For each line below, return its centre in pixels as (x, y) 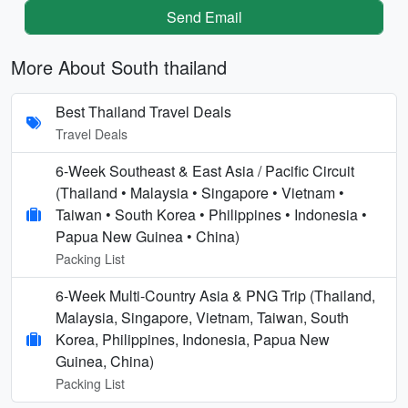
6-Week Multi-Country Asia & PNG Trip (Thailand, (215, 295)
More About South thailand (119, 66)
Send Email (204, 16)
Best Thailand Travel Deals (143, 111)
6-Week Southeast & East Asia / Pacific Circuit (205, 170)
